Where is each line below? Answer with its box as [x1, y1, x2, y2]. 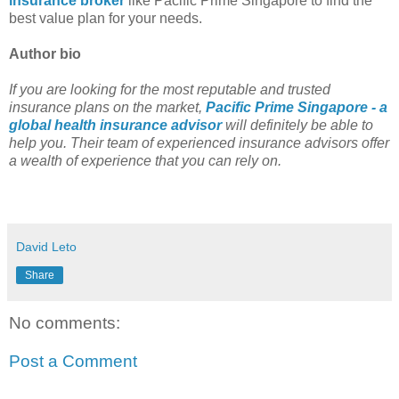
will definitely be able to [222, 117, 373, 133]
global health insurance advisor [9, 117, 222, 133]
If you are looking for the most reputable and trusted [9, 81, 330, 97]
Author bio [9, 45, 81, 61]
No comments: [9, 313, 120, 332]
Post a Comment [9, 352, 137, 371]
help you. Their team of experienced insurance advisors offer [9, 134, 389, 151]
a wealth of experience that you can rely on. [9, 152, 281, 168]
